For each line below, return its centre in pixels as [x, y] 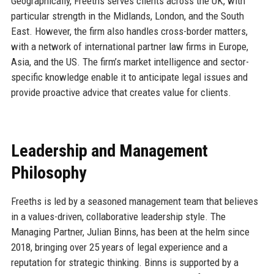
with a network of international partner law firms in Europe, [129, 46]
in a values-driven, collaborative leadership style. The [118, 216]
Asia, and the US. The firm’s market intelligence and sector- [130, 61]
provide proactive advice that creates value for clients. [121, 92]
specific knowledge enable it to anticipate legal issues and [129, 77]
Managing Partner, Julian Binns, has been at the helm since [130, 231]
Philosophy [48, 172]
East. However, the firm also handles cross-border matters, [129, 31]
